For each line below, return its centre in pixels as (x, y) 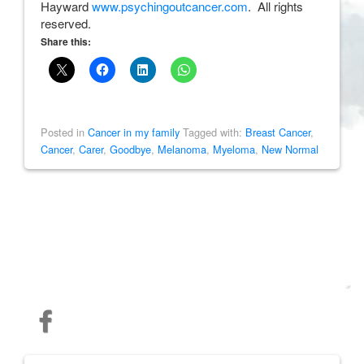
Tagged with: (212, 132)
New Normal (290, 149)
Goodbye (130, 149)
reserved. (66, 23)
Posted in (64, 132)
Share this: (66, 41)
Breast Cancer (278, 132)
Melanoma (182, 149)
